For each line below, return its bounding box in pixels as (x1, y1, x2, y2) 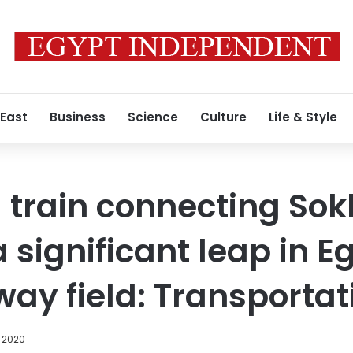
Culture (200, 109, 247, 125)
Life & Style (269, 109, 337, 125)
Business (50, 109, 106, 125)
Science (128, 109, 178, 125)
